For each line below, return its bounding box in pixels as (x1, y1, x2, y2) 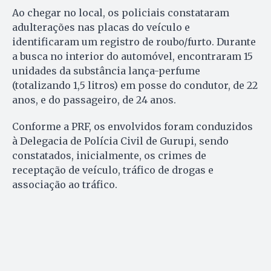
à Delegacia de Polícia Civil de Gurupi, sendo (12, 134, 229, 147)
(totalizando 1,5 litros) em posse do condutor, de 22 (12, 79, 258, 91)
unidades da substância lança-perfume (12, 64, 200, 77)
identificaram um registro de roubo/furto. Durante (12, 35, 256, 48)
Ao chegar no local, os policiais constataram (12, 6, 229, 19)
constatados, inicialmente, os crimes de (12, 149, 206, 162)
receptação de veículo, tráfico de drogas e (12, 163, 214, 176)
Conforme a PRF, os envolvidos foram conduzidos (12, 120, 253, 132)
